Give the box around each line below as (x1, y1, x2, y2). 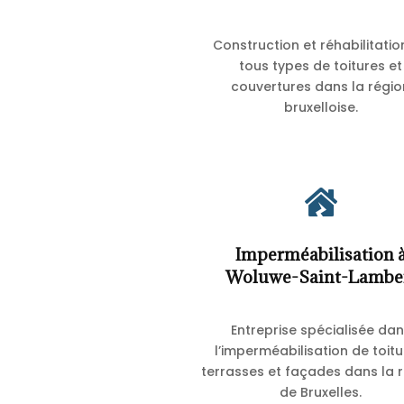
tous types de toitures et (239, 57, 402, 76)
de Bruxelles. (280, 382, 362, 401)
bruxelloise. (283, 98, 358, 117)
